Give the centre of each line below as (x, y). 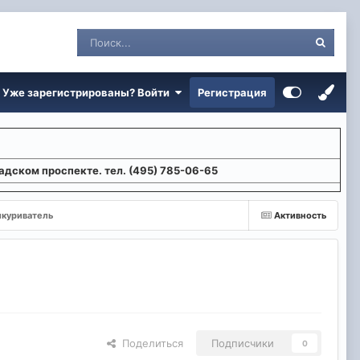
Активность (300, 215)
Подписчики (243, 344)
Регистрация (232, 92)
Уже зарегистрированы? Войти (88, 92)
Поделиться (149, 344)
